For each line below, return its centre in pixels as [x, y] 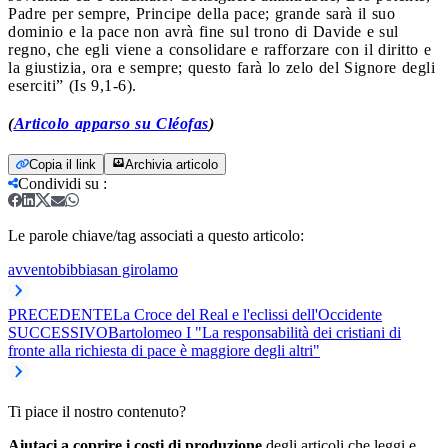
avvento [33, 269]
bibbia [77, 269]
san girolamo [137, 269]
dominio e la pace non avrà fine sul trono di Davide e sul [203, 31]
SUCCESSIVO [58, 332]
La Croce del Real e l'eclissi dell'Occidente [247, 314]
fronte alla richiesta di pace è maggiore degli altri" [164, 350]
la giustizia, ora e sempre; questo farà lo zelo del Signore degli [221, 67]
